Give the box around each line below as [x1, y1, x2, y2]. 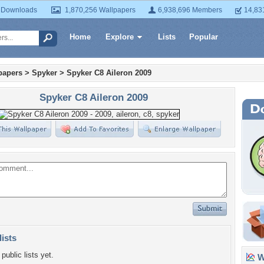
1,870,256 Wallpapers [65, 6, 136, 14]
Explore [105, 32, 134, 41]
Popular [189, 32, 218, 41]
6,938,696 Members [158, 6, 222, 14]
